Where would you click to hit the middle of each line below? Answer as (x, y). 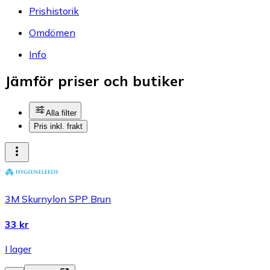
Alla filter (61, 113)
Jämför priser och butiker (95, 81)
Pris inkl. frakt (58, 127)
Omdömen (52, 32)
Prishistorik (54, 11)
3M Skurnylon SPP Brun (58, 199)
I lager (18, 249)
